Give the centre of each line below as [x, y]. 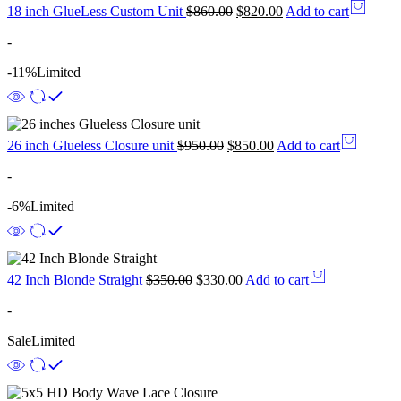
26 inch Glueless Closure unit [92, 145]
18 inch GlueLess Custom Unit [97, 11]
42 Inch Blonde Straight [77, 279]
